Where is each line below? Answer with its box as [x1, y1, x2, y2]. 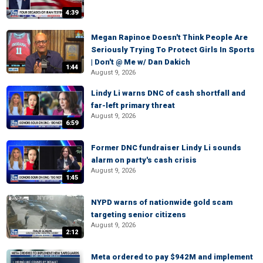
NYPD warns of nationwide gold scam [91, 198, 232, 207]
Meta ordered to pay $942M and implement [91, 252, 253, 261]
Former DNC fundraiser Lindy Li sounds [91, 143, 241, 152]
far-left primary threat [91, 101, 175, 110]
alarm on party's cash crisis [91, 156, 197, 164]
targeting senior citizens [91, 210, 186, 219]
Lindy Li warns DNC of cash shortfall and [91, 89, 245, 97]
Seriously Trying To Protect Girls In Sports [91, 45, 255, 54]
